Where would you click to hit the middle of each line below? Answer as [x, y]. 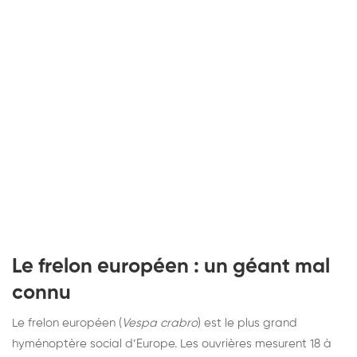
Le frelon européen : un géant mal [171, 267]
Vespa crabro [160, 323]
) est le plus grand [247, 323]
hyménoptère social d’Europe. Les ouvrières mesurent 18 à [172, 343]
